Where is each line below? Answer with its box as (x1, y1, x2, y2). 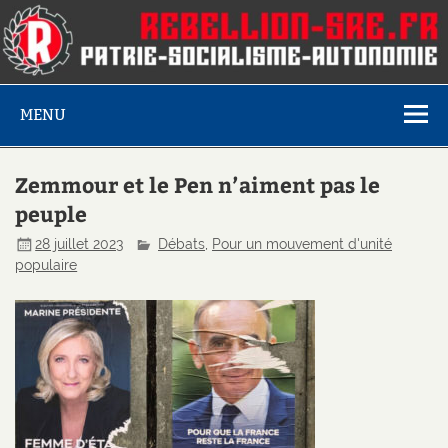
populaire (15, 257, 78, 274)
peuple (15, 198, 88, 228)
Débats (158, 235, 206, 252)
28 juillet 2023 (35, 235, 124, 252)
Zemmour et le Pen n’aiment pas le (15, 169, 381, 199)
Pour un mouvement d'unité (212, 235, 393, 252)
